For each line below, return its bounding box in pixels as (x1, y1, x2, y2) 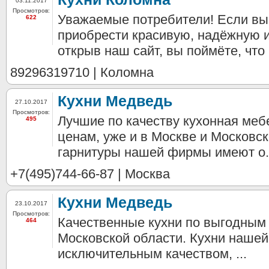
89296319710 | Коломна (10, 65, 154, 80)
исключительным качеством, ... (58, 246, 247, 261)
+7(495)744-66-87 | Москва (10, 166, 170, 181)
